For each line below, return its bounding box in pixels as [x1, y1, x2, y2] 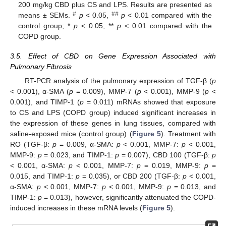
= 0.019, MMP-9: [140, 161, 204, 169]
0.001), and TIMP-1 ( [10, 97, 80, 106]
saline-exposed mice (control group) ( [10, 129, 132, 138]
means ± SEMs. [18, 11, 73, 20]
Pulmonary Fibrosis [10, 62, 72, 71]
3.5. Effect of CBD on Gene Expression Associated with [10, 51, 216, 60]
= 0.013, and [171, 182, 216, 191]
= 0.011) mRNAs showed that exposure [84, 97, 216, 106]
